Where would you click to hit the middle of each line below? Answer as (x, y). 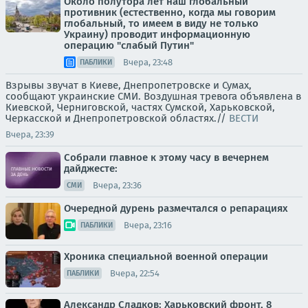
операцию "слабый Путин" (129, 45)
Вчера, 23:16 (148, 225)
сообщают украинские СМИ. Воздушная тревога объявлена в (153, 96)
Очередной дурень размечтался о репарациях (176, 208)
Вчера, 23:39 (30, 134)
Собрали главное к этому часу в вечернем (166, 157)
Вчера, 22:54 (135, 273)
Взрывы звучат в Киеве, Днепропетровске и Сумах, (129, 85)
